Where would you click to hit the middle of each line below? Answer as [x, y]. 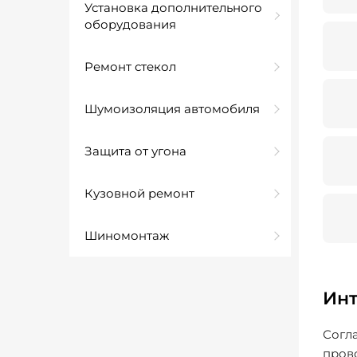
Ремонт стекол [130, 67]
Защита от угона [135, 151]
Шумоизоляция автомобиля [172, 109]
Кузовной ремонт [139, 193]
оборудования [130, 24]
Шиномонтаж [127, 235]
